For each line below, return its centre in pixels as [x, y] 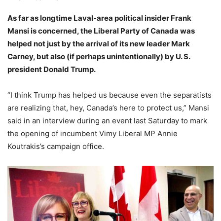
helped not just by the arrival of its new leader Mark [99, 44]
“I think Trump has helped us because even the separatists [110, 95]
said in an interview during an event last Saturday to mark [107, 121]
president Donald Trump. [52, 69]
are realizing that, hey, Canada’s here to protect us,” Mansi [108, 108]
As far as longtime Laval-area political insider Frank [99, 18]
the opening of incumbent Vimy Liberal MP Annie [92, 133]
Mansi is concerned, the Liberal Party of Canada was [101, 31]
